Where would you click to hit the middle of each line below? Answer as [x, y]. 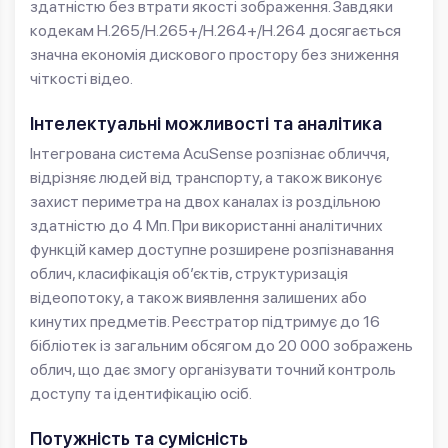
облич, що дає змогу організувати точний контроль [213, 370]
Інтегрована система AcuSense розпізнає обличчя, [209, 154]
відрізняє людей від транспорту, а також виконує [206, 178]
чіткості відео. [81, 79]
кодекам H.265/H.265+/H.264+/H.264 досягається [215, 31]
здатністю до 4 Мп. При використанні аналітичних [206, 226]
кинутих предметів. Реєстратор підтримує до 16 [205, 322]
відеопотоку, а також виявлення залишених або [198, 298]
